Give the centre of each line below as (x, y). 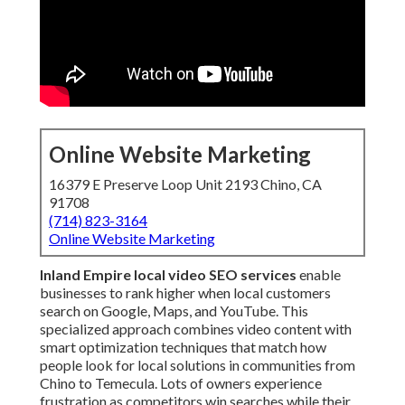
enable (319, 275)
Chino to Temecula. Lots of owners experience (181, 383)
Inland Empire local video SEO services (168, 275)
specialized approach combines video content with (196, 329)
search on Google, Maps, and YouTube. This (174, 311)
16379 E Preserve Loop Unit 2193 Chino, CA (185, 184)
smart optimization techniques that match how (183, 347)
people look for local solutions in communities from (198, 365)
